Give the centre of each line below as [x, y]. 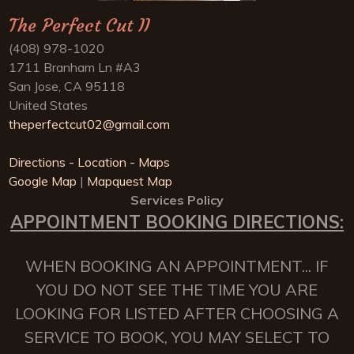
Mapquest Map [130, 181]
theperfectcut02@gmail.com [90, 124]
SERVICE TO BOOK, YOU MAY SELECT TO [177, 337]
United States [49, 105]
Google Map [43, 181]
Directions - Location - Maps [90, 162]
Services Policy [177, 200]
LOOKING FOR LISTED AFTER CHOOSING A [177, 313]
